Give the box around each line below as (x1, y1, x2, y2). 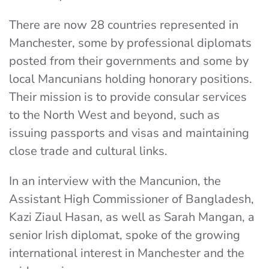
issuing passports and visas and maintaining (9, 125, 249, 141)
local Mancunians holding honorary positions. (9, 71, 252, 87)
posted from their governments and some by (9, 53, 249, 69)
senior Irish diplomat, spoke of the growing (9, 227, 240, 243)
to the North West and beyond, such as (9, 107, 220, 123)
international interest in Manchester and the (9, 245, 244, 261)
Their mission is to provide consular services (9, 89, 247, 105)
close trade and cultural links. (9, 143, 168, 159)
